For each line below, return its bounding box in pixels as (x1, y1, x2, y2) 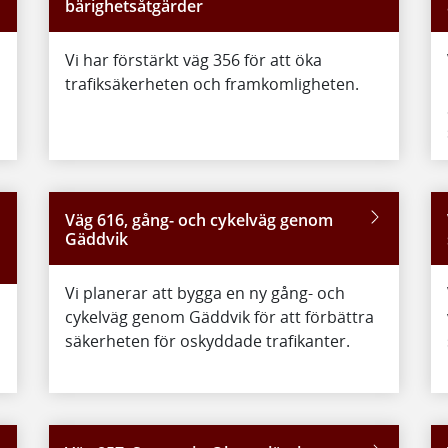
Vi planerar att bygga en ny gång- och (64, 281, 345, 304)
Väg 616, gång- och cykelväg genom (64, 208, 333, 231)
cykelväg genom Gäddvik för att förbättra (64, 305, 374, 328)
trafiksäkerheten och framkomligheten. (64, 72, 359, 95)
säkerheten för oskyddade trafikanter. (64, 329, 350, 352)
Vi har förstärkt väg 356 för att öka (64, 48, 322, 71)
